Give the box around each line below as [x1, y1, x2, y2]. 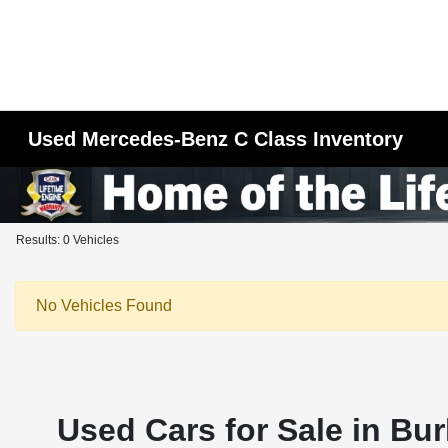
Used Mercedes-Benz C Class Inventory [28, 128, 404, 150]
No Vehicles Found [36, 297, 172, 314]
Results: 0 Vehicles [16, 233, 119, 247]
